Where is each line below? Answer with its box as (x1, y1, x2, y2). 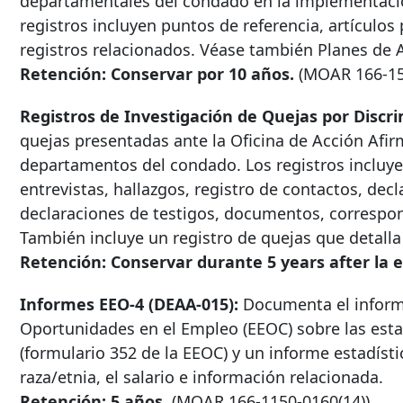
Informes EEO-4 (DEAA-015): (20, 293, 238, 316)
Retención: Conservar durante (20, 251, 267, 273)
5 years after (267, 251, 370, 273)
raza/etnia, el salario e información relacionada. (20, 366, 383, 389)
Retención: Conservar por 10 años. (20, 63, 294, 85)
